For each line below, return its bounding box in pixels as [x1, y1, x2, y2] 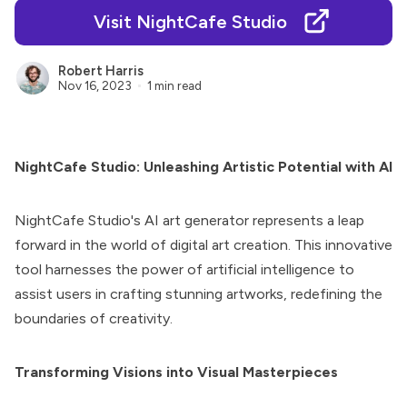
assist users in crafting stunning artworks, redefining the [15, 285, 382, 303]
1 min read [146, 77, 202, 93]
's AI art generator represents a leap [131, 212, 364, 229]
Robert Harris [58, 63, 144, 80]
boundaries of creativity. [15, 310, 173, 327]
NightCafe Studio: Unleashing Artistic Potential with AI [15, 158, 392, 175]
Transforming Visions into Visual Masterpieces [15, 363, 338, 381]
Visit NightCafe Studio [93, 11, 287, 33]
